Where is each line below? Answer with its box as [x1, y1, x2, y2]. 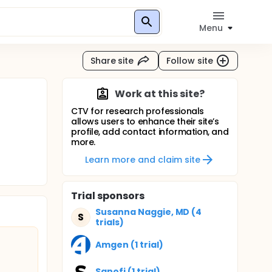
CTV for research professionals [71, 105, 205, 117]
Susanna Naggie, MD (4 [95, 206, 202, 218]
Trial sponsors [71, 189, 144, 203]
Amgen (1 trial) [95, 238, 163, 251]
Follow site [166, 54, 213, 67]
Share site [90, 54, 134, 67]
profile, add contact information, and [71, 126, 229, 138]
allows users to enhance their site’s [71, 115, 219, 127]
